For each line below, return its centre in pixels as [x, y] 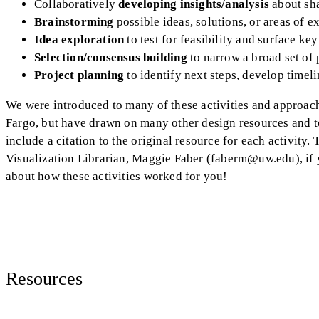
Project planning [81, 75]
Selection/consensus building [112, 57]
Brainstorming [75, 21]
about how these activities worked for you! [117, 176]
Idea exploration [81, 39]
